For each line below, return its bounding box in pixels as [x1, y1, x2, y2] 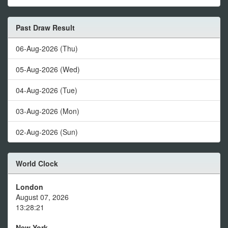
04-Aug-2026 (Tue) [16, 85, 77, 96]
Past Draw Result [16, 22, 75, 33]
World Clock [16, 158, 58, 169]
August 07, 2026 [16, 192, 69, 203]
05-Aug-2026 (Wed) [16, 64, 80, 75]
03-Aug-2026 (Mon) [16, 106, 79, 117]
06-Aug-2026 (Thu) [16, 43, 78, 54]
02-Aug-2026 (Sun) [16, 127, 78, 137]
